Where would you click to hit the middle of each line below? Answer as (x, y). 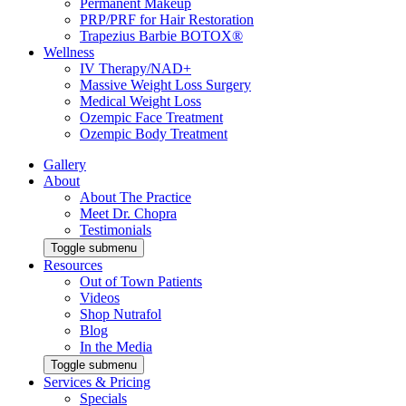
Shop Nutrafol (121, 314)
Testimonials (116, 230)
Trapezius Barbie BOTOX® (161, 36)
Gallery (65, 164)
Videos (100, 298)
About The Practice (135, 197)
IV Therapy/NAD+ (135, 68)
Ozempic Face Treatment (151, 117)
